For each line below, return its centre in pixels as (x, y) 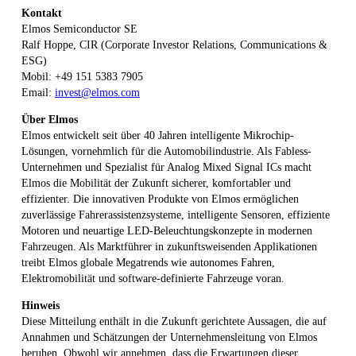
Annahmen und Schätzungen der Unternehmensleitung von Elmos (169, 337)
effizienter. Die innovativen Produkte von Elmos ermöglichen (160, 199)
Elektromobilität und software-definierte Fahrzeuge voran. (153, 278)
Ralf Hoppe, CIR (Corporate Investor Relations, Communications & (174, 44)
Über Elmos (50, 119)
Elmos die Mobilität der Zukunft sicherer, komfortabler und (156, 183)
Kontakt (42, 13)
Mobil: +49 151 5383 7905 (82, 76)
